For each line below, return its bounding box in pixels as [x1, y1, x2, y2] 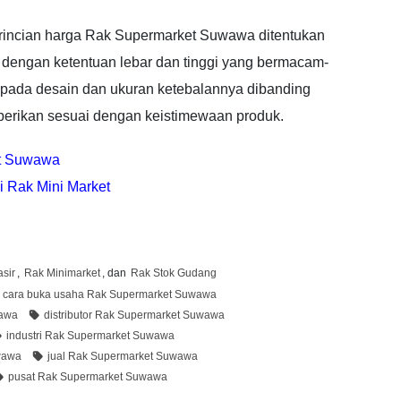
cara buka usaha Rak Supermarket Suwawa [3, 287, 217, 301]
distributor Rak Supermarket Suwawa [44, 308, 225, 321]
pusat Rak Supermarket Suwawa [8, 370, 167, 383]
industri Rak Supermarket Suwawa [6, 328, 175, 342]
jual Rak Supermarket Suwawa [47, 349, 198, 363]
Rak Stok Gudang [131, 266, 217, 279]
